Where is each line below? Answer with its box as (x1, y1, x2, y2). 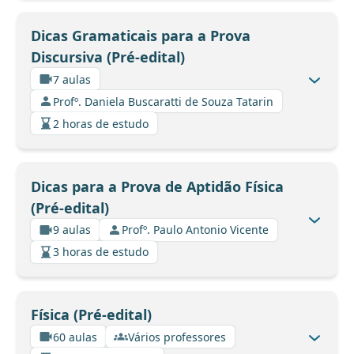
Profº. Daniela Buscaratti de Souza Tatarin (53, 93, 273, 109)
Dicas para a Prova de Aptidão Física (30, 176, 284, 196)
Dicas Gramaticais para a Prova (30, 26, 250, 46)
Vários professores (128, 329, 226, 345)
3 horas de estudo (53, 244, 149, 260)
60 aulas (53, 329, 97, 345)
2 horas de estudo (53, 115, 149, 131)
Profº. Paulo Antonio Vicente (122, 222, 269, 238)
